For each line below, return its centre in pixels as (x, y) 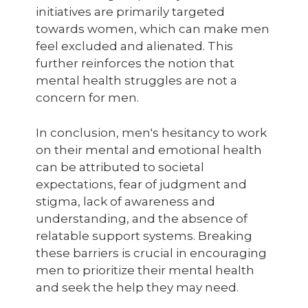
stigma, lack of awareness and (125, 201)
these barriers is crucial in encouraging (151, 253)
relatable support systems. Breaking (144, 236)
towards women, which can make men (153, 29)
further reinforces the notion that (135, 63)
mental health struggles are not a (136, 80)
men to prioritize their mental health (145, 270)
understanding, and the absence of (142, 219)
